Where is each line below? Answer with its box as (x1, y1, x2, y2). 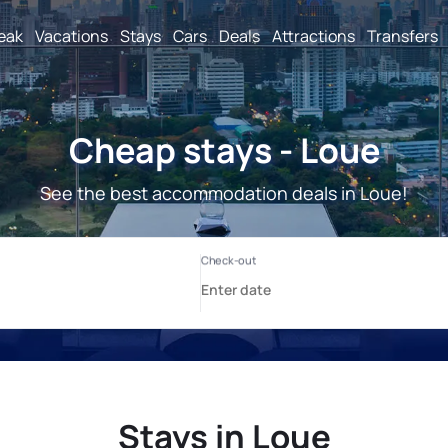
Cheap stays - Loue (68, 127, 380, 173)
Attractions (272, 24, 355, 47)
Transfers (367, 24, 438, 47)
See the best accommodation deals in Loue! (40, 181, 408, 205)
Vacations (35, 24, 108, 47)
